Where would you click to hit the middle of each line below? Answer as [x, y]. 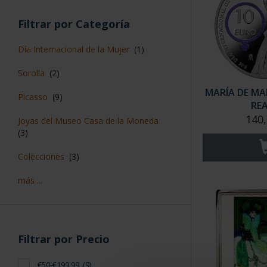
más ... [30, 181]
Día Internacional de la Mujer [74, 49]
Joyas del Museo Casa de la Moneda [88, 121]
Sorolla [31, 73]
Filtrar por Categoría [72, 24]
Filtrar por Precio [62, 239]
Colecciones [41, 157]
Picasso [33, 97]
